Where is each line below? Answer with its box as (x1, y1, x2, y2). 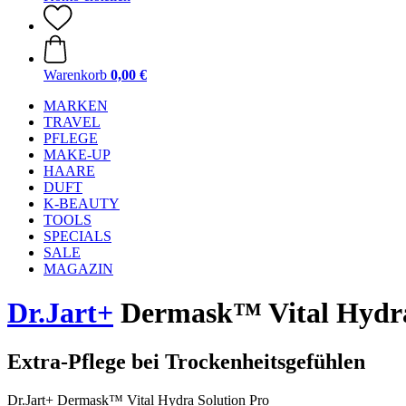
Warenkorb (43, 67, 107, 82)
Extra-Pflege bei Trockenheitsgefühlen (7, 349, 365, 373)
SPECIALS (43, 228, 111, 244)
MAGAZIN (43, 261, 113, 276)
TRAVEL (43, 114, 101, 130)
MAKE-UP (43, 147, 111, 162)
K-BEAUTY (43, 196, 120, 211)
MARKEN (43, 98, 108, 113)
